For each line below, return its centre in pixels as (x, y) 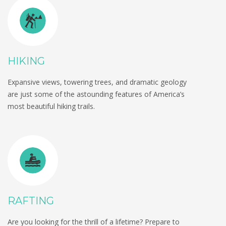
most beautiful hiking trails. (51, 106)
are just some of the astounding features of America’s (96, 94)
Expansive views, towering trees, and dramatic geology (97, 82)
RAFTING (31, 201)
